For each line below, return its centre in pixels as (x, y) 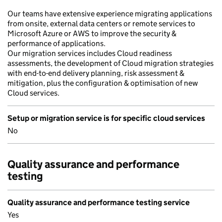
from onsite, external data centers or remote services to (101, 24)
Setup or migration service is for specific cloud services (106, 118)
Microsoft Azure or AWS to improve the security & (92, 33)
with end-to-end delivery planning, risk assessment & (96, 73)
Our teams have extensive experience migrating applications (110, 14)
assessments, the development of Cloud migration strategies (111, 63)
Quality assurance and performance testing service (99, 202)
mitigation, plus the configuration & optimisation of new (103, 83)
